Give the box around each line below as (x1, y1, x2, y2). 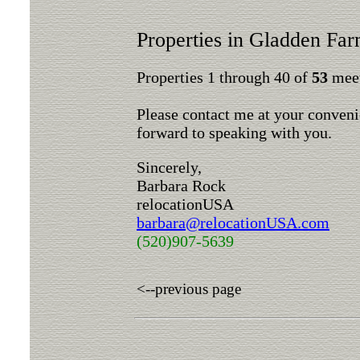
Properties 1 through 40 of (137, 68, 312, 86)
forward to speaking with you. (137, 124, 332, 141)
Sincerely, (137, 158, 202, 176)
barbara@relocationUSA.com (137, 214, 329, 231)
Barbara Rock (137, 177, 226, 194)
